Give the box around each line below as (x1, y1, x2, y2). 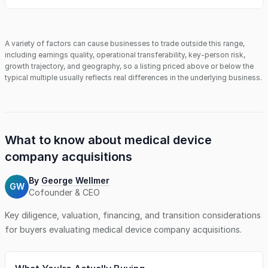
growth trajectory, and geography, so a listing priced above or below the (5, 62, 254, 71)
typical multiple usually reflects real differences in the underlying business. (5, 73, 262, 82)
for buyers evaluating (5, 224, 93, 234)
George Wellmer (41, 175, 109, 185)
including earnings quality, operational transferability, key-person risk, (5, 50, 245, 59)
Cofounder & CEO (29, 187, 100, 197)
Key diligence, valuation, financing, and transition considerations (5, 210, 261, 220)
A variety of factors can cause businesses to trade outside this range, (5, 39, 245, 48)
